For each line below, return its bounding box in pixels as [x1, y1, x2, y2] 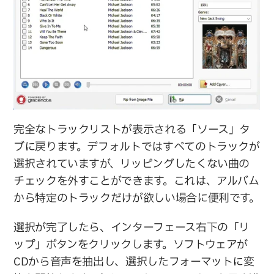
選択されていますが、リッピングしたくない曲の [13, 155, 250, 172]
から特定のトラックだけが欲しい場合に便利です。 [13, 190, 261, 207]
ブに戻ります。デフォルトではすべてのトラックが [13, 138, 261, 155]
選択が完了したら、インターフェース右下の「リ [13, 219, 250, 236]
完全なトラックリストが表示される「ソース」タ [13, 121, 251, 138]
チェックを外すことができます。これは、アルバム [13, 172, 260, 190]
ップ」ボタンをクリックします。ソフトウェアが [13, 236, 248, 253]
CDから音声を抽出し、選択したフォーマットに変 [13, 253, 255, 270]
